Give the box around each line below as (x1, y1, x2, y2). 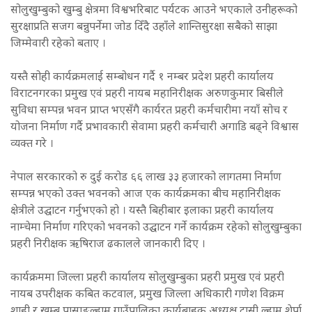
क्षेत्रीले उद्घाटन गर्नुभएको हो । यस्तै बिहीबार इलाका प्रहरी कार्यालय (10, 204, 274, 219)
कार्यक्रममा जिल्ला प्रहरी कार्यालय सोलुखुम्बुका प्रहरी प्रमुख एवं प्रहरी (10, 271, 284, 286)
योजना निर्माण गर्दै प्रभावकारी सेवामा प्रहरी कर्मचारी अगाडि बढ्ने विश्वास (10, 120, 299, 136)
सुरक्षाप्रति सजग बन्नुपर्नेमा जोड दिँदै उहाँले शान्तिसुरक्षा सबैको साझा (10, 20, 277, 36)
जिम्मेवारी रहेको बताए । (10, 37, 109, 52)
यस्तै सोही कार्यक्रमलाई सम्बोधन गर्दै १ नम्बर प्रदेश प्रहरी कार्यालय (10, 70, 274, 86)
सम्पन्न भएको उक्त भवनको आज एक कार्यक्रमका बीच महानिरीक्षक (10, 187, 281, 203)
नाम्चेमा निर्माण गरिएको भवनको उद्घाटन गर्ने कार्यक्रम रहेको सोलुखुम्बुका (10, 221, 302, 236)
